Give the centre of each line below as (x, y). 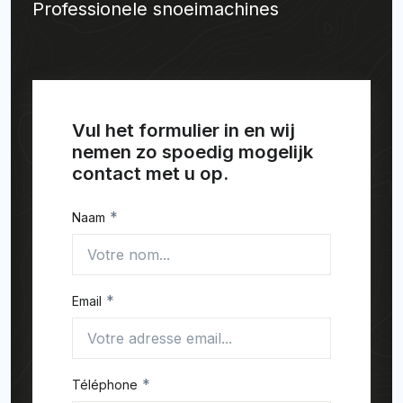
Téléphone (105, 384)
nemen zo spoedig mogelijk (193, 152)
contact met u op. (150, 174)
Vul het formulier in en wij (184, 130)
